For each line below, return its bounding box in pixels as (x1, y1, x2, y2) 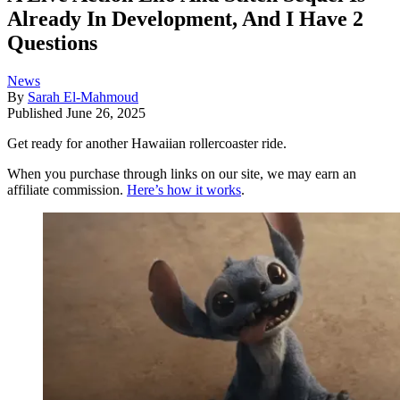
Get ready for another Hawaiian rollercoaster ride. (7, 136, 287, 152)
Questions (7, 31, 97, 55)
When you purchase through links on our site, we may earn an (7, 166, 356, 182)
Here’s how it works (127, 182, 241, 198)
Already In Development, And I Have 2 (7, 7, 363, 31)
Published (7, 105, 66, 121)
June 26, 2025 (66, 105, 146, 121)
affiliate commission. (7, 182, 127, 198)
